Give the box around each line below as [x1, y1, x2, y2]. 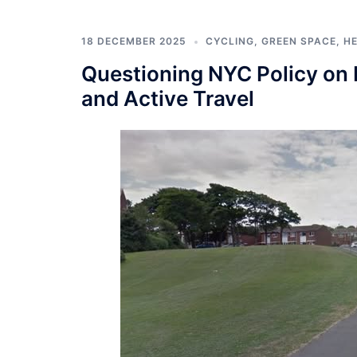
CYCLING [206, 35, 254, 48]
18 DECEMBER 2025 [81, 35, 186, 48]
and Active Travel [81, 86, 254, 112]
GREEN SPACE [261, 35, 336, 48]
